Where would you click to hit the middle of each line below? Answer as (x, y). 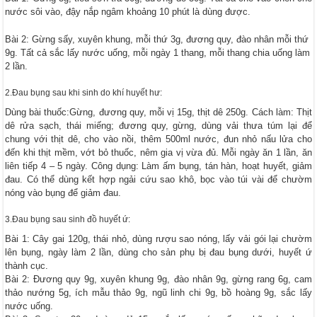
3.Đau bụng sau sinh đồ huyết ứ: (68, 219)
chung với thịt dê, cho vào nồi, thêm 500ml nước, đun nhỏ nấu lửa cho (158, 139)
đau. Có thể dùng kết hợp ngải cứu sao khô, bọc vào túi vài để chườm (158, 179)
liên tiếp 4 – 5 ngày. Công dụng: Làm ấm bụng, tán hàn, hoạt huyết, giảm (158, 166)
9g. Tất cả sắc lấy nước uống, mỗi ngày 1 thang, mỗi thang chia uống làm (158, 52)
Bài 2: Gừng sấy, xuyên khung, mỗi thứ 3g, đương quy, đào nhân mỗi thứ (157, 39)
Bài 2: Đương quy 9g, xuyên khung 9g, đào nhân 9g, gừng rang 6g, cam (158, 279)
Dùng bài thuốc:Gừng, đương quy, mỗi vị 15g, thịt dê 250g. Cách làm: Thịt (158, 112)
